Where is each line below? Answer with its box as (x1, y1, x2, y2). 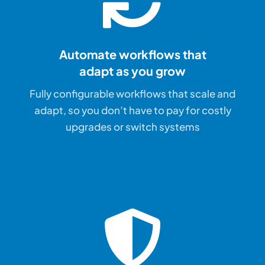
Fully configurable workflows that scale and (30, 87, 235, 101)
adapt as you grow (79, 63, 186, 79)
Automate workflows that (59, 47, 206, 62)
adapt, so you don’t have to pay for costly (34, 104, 231, 117)
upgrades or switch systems (65, 120, 200, 134)
